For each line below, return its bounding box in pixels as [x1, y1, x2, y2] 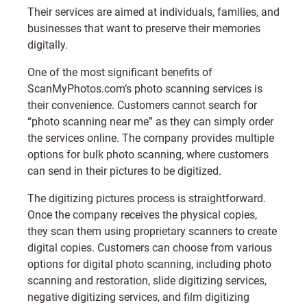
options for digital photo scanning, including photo [27, 258, 271, 271]
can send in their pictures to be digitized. [27, 164, 221, 177]
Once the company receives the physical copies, [27, 208, 257, 221]
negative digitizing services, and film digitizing [27, 291, 249, 304]
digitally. [27, 38, 68, 51]
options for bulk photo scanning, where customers [27, 148, 269, 161]
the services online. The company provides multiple [27, 132, 274, 145]
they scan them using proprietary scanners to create [27, 225, 277, 238]
